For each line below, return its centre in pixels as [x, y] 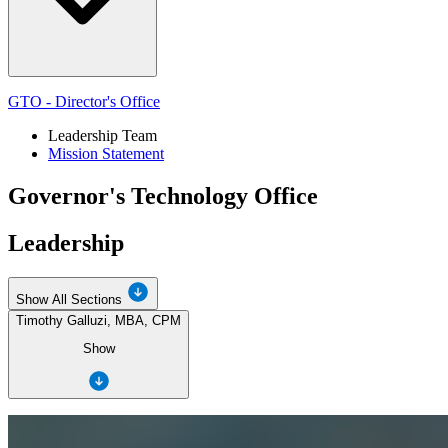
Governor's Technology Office [163, 195]
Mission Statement [106, 153]
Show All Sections [69, 299]
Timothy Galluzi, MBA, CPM [98, 320]
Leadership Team [102, 135]
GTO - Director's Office [84, 101]
